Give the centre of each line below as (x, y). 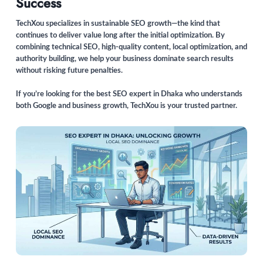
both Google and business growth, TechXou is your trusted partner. (127, 106)
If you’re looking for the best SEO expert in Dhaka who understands (129, 95)
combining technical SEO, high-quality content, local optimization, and (131, 48)
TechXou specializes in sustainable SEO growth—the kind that (118, 24)
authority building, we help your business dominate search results (125, 59)
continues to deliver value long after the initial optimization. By (120, 36)
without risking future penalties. (69, 71)
